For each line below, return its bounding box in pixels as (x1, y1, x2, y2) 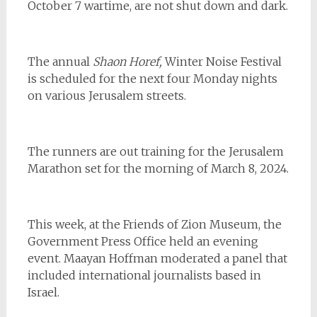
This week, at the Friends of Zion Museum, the (27, 217, 282, 231)
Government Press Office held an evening (27, 234, 258, 248)
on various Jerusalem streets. (27, 88, 186, 103)
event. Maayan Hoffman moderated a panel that (27, 250, 287, 265)
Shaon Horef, (92, 54, 162, 69)
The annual (27, 54, 93, 69)
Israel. (27, 284, 59, 299)
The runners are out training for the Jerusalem (27, 144, 284, 158)
